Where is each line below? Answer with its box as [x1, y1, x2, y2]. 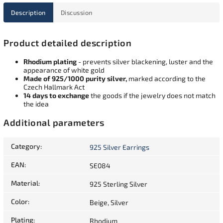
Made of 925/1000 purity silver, [23, 74, 127, 83]
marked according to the [127, 74, 206, 83]
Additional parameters [3, 117, 105, 128]
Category [11, 142, 40, 151]
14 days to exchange [23, 91, 89, 100]
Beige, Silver [90, 198, 128, 207]
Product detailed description [3, 37, 131, 48]
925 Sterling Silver [90, 180, 147, 189]
